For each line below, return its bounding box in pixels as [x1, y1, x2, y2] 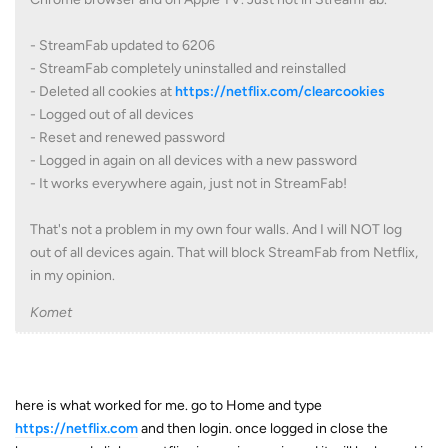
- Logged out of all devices [30, 105, 194, 123]
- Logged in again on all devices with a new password [30, 151, 357, 169]
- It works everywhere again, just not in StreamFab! [30, 174, 347, 192]
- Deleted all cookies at [30, 82, 175, 100]
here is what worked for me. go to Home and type [15, 396, 322, 414]
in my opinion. [30, 266, 115, 284]
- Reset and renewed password [30, 128, 225, 146]
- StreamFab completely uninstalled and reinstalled [30, 59, 346, 77]
